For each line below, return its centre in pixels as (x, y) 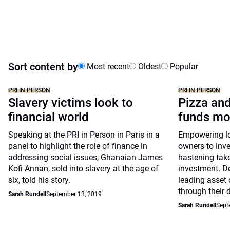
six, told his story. (39, 180)
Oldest (149, 66)
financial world (49, 117)
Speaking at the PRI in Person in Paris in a (84, 135)
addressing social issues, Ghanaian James (85, 157)
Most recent (107, 66)
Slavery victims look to (71, 103)
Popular (183, 66)
